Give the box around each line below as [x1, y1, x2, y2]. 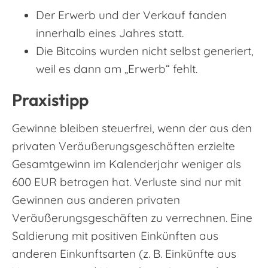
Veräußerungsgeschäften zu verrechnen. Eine [12, 211, 252, 226]
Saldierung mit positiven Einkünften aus [12, 229, 218, 243]
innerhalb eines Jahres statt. [36, 26, 184, 41]
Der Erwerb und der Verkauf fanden [36, 8, 227, 23]
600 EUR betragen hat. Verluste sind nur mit [12, 175, 241, 190]
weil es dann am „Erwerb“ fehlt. [36, 62, 197, 77]
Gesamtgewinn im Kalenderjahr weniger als [12, 157, 241, 172]
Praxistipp [12, 89, 89, 111]
